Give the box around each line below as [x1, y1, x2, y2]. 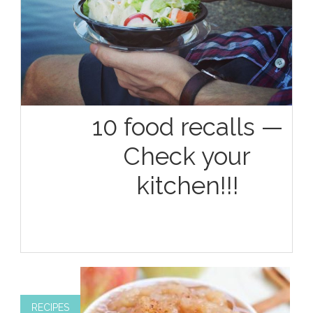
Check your [124, 141, 252, 170]
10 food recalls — [92, 112, 283, 141]
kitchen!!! [136, 170, 239, 200]
